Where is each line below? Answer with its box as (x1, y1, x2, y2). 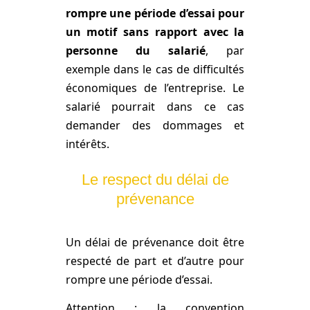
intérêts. (65, 136, 109, 152)
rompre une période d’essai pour (65, 5, 245, 21)
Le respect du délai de (81, 171, 229, 189)
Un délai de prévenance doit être (65, 234, 245, 250)
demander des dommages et (65, 117, 245, 133)
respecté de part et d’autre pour (65, 253, 245, 268)
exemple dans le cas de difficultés (65, 61, 245, 77)
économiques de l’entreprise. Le (65, 80, 245, 95)
